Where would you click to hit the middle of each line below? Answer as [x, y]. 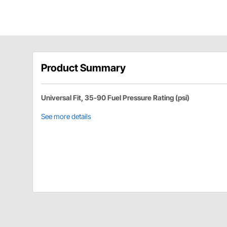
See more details [66, 116]
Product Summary [83, 68]
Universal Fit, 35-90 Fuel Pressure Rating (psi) [115, 97]
